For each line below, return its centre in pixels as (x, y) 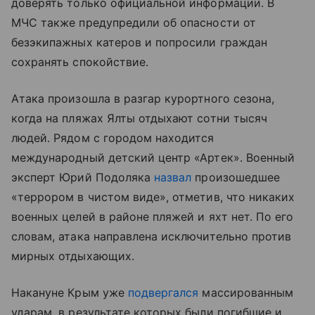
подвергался (163, 293)
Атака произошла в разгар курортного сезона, (143, 99)
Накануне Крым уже (70, 293)
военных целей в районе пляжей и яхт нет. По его (153, 217)
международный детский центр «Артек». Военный (153, 158)
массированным (246, 293)
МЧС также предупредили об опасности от (134, 23)
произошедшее (236, 178)
